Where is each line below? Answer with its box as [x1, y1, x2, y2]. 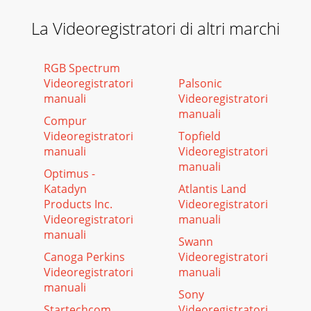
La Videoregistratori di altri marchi [31, 17, 280, 40]
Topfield [178, 128, 221, 144]
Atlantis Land [178, 181, 246, 196]
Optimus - [43, 166, 95, 181]
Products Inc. [43, 196, 112, 212]
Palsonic [178, 76, 222, 91]
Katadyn [43, 181, 87, 196]
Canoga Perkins [43, 249, 125, 264]
